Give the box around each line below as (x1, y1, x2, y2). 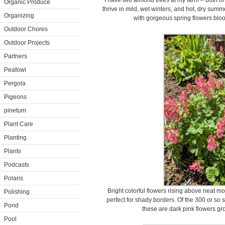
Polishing (4, 188, 30, 195)
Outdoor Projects (4, 39, 50, 46)
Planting (4, 134, 27, 141)
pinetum (4, 107, 26, 114)
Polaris (4, 175, 23, 182)
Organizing (4, 12, 34, 19)
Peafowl (4, 66, 26, 73)
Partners (4, 53, 27, 60)
